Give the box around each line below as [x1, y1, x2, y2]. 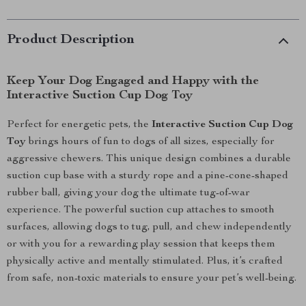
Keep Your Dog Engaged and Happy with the [7, 75, 259, 87]
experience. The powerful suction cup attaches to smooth [7, 205, 275, 216]
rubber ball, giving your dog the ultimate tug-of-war [7, 188, 250, 199]
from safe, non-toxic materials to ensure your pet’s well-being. [7, 273, 296, 284]
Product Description [7, 33, 135, 47]
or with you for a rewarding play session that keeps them [7, 239, 275, 250]
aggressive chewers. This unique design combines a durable [7, 154, 291, 165]
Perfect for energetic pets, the [7, 120, 152, 130]
